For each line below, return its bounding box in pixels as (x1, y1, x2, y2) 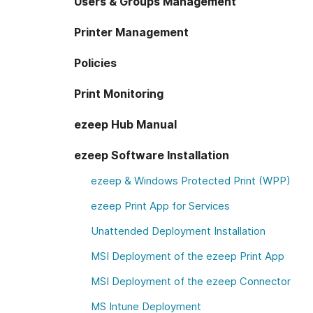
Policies (74, 56, 117, 70)
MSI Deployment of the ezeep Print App (91, 249, 284, 263)
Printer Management (74, 25, 189, 39)
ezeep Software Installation (74, 148, 229, 162)
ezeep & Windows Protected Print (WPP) (91, 174, 291, 187)
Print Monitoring (74, 87, 163, 101)
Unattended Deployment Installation (91, 224, 265, 238)
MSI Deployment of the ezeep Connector (91, 275, 291, 288)
